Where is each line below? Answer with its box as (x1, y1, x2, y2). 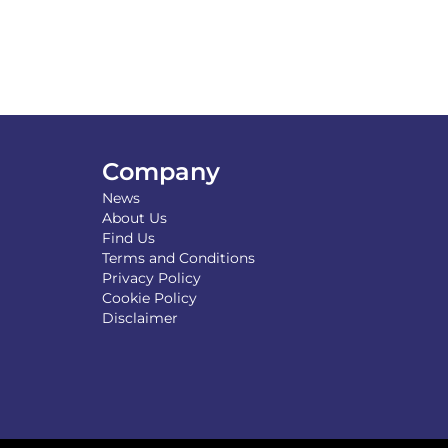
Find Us (102, 229, 155, 247)
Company (102, 157, 220, 186)
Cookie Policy (102, 289, 197, 307)
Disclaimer (102, 309, 178, 327)
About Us (102, 209, 167, 227)
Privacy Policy (102, 269, 201, 287)
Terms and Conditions (102, 249, 255, 267)
